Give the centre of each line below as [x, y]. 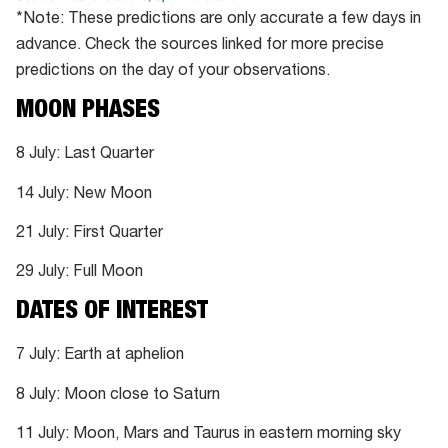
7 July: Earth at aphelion [100, 356]
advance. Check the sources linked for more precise [200, 46]
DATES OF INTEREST [112, 312]
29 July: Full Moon [79, 273]
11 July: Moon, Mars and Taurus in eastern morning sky [208, 434]
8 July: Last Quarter [85, 155]
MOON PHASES [88, 111]
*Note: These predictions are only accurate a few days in [218, 20]
